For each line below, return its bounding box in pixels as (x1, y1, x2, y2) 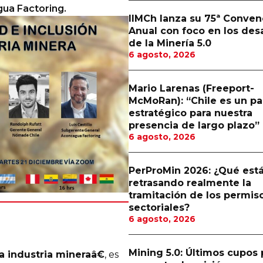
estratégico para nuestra (128, 107, 252, 119)
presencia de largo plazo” (128, 120, 259, 131)
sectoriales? (128, 202, 190, 213)
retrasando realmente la (128, 177, 251, 188)
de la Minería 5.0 (128, 38, 211, 49)
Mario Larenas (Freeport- (128, 83, 254, 94)
